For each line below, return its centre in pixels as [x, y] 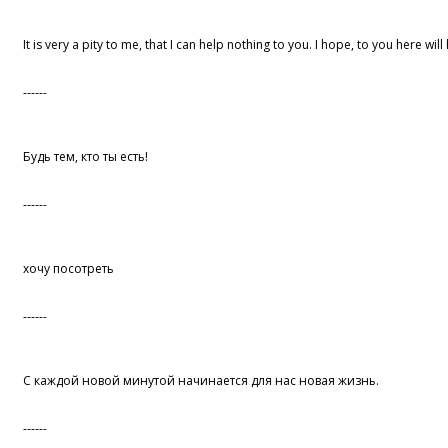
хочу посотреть [69, 269]
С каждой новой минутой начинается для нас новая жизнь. [201, 381]
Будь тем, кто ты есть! [86, 157]
